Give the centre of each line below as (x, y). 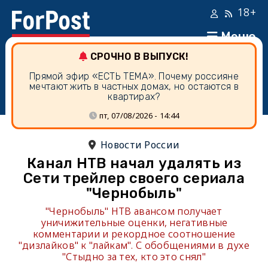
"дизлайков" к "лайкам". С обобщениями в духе (134, 245)
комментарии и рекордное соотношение (134, 234)
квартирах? (134, 97)
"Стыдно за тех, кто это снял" (134, 257)
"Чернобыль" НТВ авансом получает (134, 211)
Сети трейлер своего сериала (134, 178)
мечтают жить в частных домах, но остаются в (134, 86)
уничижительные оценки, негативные (134, 223)
